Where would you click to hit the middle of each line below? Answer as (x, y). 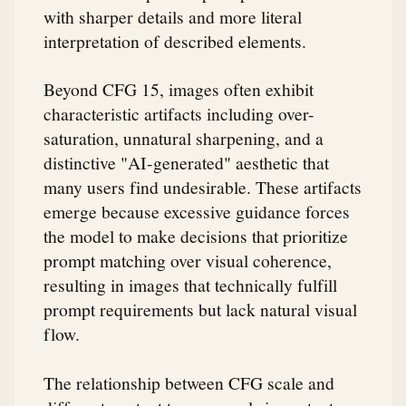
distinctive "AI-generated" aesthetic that (186, 163)
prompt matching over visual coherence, (188, 261)
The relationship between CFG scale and (189, 382)
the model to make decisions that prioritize (196, 236)
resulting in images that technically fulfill (190, 285)
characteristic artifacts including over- (179, 114)
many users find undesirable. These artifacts (203, 187)
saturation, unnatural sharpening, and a (184, 138)
